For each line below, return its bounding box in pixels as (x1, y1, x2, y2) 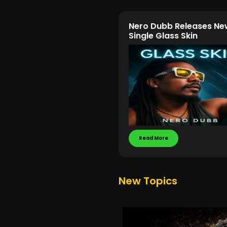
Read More (139, 135, 168, 141)
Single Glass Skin (129, 30, 198, 42)
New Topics (119, 174, 177, 188)
